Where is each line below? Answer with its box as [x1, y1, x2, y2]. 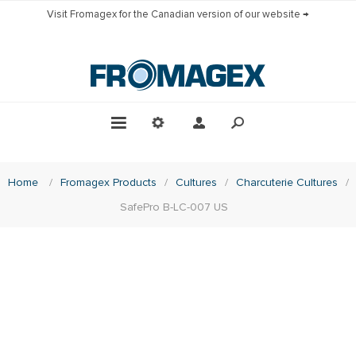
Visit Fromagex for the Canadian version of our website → [47, 7, 309, 21]
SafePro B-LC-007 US [120, 199, 228, 214]
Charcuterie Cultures [235, 175, 338, 189]
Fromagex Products [60, 175, 157, 189]
